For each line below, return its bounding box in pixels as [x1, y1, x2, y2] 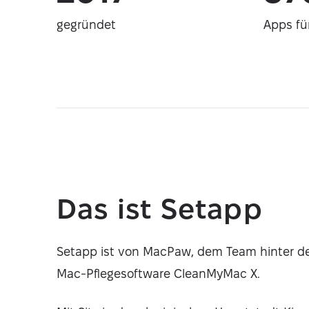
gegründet [57, 18, 116, 31]
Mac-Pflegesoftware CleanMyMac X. [57, 267, 260, 280]
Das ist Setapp [57, 194, 263, 224]
